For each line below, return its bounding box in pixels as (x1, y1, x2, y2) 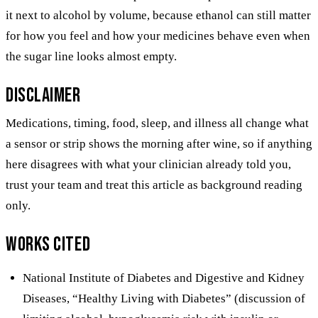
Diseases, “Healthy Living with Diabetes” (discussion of (23, 291, 305, 305)
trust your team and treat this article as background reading (6, 177, 302, 192)
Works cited (6, 232, 91, 256)
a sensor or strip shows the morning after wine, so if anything (6, 136, 312, 150)
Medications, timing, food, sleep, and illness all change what (6, 116, 309, 130)
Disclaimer (6, 83, 81, 107)
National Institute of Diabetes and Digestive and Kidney (23, 270, 305, 285)
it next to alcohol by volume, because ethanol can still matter (6, 8, 311, 22)
